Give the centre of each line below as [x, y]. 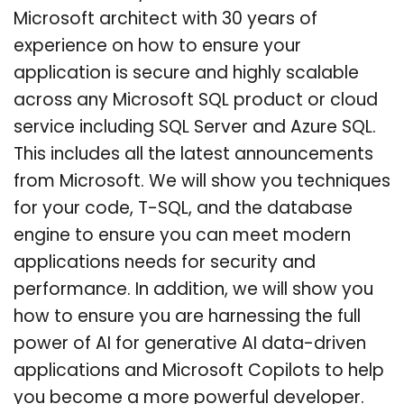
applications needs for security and [165, 263]
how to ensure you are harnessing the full [187, 317]
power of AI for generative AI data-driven [190, 344]
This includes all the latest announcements [193, 155]
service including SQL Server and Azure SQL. [195, 128]
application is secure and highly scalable [186, 74]
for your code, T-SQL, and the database [183, 209]
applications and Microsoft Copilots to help [199, 372]
